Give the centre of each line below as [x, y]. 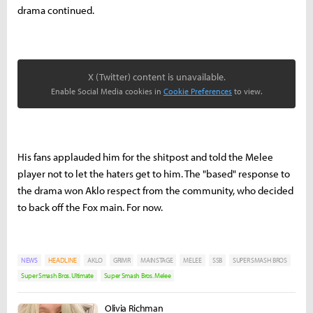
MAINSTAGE [157, 260]
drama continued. [57, 10]
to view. [247, 91]
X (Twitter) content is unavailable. [156, 77]
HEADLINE [63, 260]
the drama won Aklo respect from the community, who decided [155, 190]
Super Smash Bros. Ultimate [57, 275]
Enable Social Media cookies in [107, 91]
